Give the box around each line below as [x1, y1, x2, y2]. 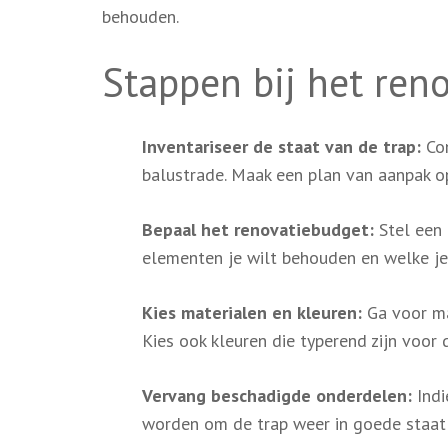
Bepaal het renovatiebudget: [142, 217, 374, 241]
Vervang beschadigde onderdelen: [142, 383, 412, 407]
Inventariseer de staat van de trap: [142, 134, 421, 158]
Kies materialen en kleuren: [142, 300, 362, 324]
